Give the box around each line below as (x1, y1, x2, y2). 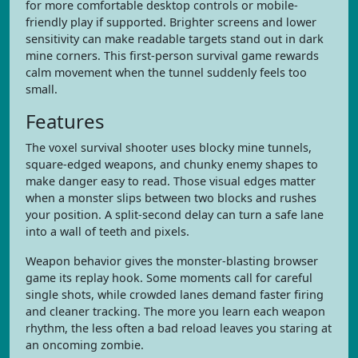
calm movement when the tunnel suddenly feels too (26, 65, 307, 80)
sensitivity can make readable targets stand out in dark (26, 31, 324, 46)
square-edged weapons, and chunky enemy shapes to (26, 157, 318, 172)
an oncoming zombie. (26, 337, 144, 352)
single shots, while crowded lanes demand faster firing (26, 287, 324, 302)
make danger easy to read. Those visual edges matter (26, 173, 316, 189)
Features (26, 108, 105, 134)
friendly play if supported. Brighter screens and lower (26, 14, 316, 30)
